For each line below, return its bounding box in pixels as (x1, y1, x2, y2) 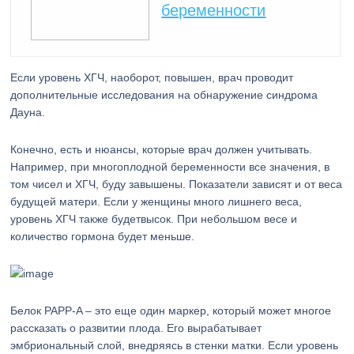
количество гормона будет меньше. (10, 230, 195, 243)
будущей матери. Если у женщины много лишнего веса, (10, 195, 303, 208)
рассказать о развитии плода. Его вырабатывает (10, 322, 262, 334)
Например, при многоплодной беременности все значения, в (10, 160, 330, 173)
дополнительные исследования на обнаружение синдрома (10, 88, 318, 101)
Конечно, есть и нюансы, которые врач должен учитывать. (10, 143, 313, 156)
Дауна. (10, 106, 46, 119)
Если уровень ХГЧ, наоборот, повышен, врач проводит (10, 71, 294, 84)
